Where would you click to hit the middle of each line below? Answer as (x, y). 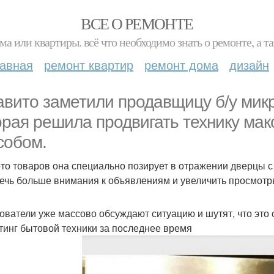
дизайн (249, 65)
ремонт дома (181, 65)
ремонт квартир (89, 65)
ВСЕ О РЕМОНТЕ (137, 23)
